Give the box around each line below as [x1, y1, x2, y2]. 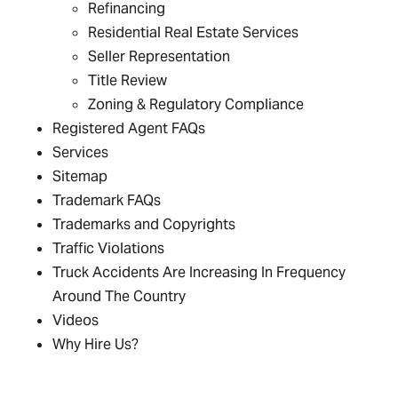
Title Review [88, 71, 168, 90]
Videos [52, 311, 99, 330]
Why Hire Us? [52, 335, 139, 354]
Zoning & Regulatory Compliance [88, 95, 305, 114]
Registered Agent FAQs [52, 119, 206, 138]
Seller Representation [88, 47, 231, 66]
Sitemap [52, 167, 108, 186]
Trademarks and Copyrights [52, 215, 236, 234]
